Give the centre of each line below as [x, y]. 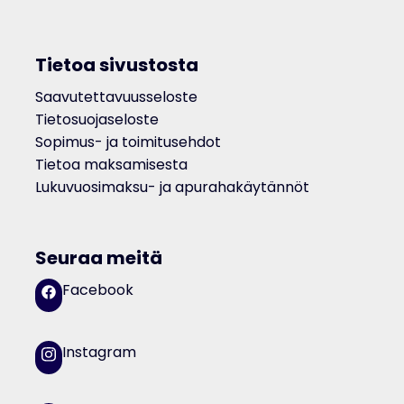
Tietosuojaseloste [96, 119]
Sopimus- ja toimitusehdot [128, 142]
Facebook [97, 290]
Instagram [99, 353]
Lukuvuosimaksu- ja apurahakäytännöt [172, 187]
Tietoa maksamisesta [111, 164]
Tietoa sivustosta [116, 64]
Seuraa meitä [98, 258]
